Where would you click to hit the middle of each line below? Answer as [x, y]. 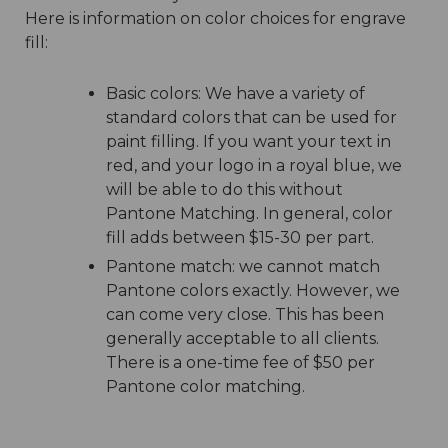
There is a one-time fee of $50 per [240, 362]
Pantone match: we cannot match [242, 266]
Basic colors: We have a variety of [235, 93]
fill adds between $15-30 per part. [239, 237]
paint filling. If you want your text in [248, 141]
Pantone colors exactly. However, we [252, 290]
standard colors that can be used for [251, 117]
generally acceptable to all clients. [242, 338]
